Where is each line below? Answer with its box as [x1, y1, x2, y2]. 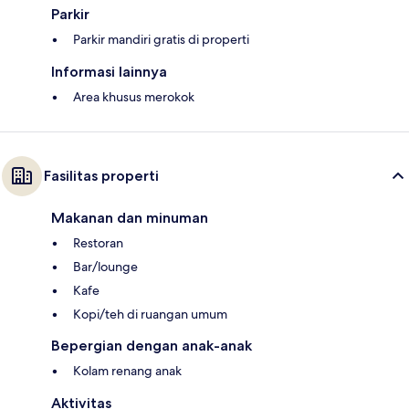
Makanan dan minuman [51, 209, 208, 227]
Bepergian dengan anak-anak [51, 337, 252, 355]
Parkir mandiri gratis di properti [73, 31, 249, 48]
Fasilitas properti [44, 167, 159, 185]
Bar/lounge [73, 258, 138, 276]
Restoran [73, 235, 123, 252]
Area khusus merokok [73, 89, 194, 106]
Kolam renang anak [73, 362, 182, 380]
